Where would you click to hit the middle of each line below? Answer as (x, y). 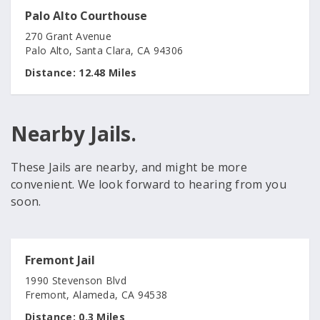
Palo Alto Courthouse (86, 16)
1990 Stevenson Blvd (76, 280)
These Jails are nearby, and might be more (129, 167)
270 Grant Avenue (69, 36)
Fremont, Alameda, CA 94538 (96, 295)
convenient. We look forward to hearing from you (149, 184)
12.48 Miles (106, 72)
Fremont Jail (60, 260)
